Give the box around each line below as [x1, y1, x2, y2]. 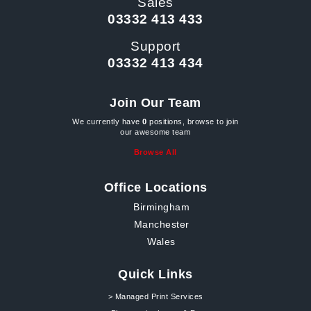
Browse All [133, 148, 177, 157]
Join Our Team [110, 96, 201, 110]
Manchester [133, 219, 190, 230]
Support [131, 39, 180, 53]
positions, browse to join [146, 117, 239, 126]
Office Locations [103, 180, 208, 195]
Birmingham [133, 201, 190, 213]
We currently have [72, 117, 143, 126]
